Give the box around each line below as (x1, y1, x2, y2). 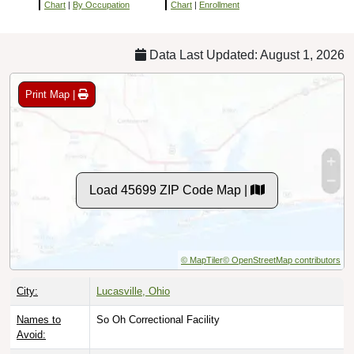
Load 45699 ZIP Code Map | (89, 183, 250, 197)
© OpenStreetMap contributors (223, 254, 341, 265)
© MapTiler (181, 254, 223, 265)
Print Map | (25, 88, 78, 100)
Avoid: (17, 328, 46, 341)
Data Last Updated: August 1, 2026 (146, 47, 345, 62)
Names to (17, 313, 61, 326)
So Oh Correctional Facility (96, 313, 220, 326)
